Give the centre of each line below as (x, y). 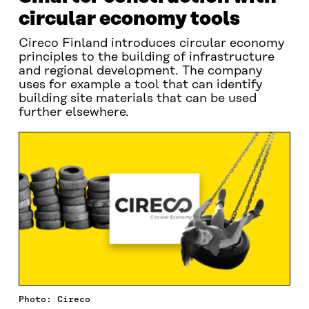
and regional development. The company (140, 71)
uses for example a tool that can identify (140, 85)
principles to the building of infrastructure (146, 57)
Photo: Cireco (54, 299)
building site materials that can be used (137, 99)
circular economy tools (129, 19)
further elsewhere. (73, 112)
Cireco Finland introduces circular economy (151, 43)
